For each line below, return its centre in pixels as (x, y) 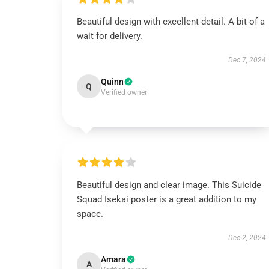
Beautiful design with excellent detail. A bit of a (171, 22)
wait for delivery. (110, 36)
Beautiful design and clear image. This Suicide (169, 185)
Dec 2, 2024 (247, 238)
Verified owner (124, 92)
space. (90, 214)
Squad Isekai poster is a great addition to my (167, 199)
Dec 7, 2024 (247, 60)
